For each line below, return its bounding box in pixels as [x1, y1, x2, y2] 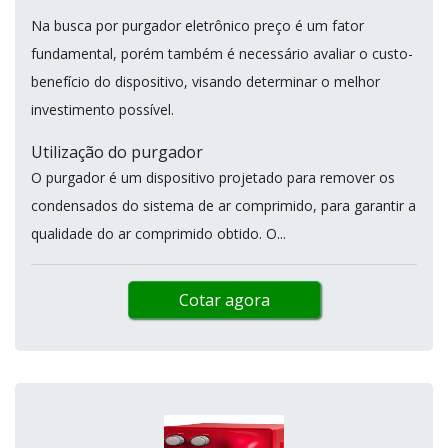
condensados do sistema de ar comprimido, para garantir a [31, 195, 416, 215]
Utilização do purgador [31, 140, 203, 163]
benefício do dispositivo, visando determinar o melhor [31, 71, 380, 91]
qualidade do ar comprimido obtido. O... [31, 223, 286, 243]
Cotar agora [178, 288, 270, 311]
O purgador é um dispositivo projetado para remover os [31, 167, 395, 187]
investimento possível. [31, 99, 178, 119]
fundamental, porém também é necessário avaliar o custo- [31, 43, 413, 63]
